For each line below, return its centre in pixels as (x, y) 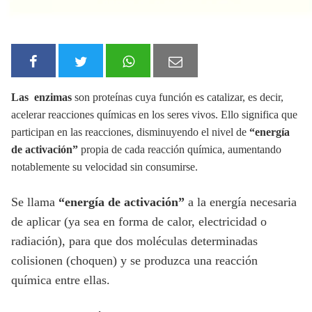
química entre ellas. (61, 280)
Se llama (33, 202)
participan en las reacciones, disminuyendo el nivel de (130, 132)
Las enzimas (41, 97)
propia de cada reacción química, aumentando (180, 149)
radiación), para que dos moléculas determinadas (134, 241)
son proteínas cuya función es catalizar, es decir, (178, 97)
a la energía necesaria (242, 202)
